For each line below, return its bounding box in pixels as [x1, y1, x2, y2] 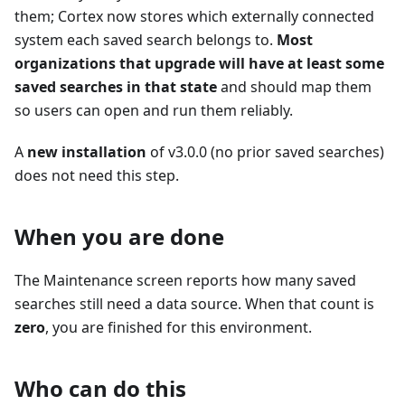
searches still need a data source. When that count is [14, 294, 374, 315]
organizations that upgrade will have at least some [14, 53, 384, 74]
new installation [27, 142, 146, 163]
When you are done [14, 221, 224, 252]
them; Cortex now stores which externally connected [14, 6, 374, 27]
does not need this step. [14, 165, 179, 186]
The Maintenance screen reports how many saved [14, 270, 356, 291]
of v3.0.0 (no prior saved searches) [146, 142, 384, 163]
